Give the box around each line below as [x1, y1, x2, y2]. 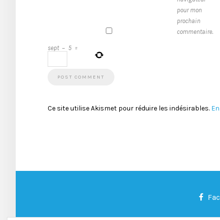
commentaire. [177, 28, 213, 36]
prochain [177, 17, 200, 25]
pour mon [177, 6, 202, 14]
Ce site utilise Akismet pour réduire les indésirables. [48, 104, 211, 113]
